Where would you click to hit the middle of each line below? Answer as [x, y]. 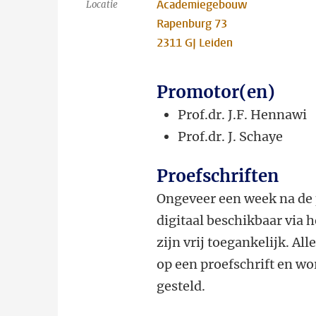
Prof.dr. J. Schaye [231, 136]
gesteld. [181, 286]
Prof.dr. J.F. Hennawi [243, 115]
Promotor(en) [216, 92]
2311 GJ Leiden [195, 43]
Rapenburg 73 [192, 24]
